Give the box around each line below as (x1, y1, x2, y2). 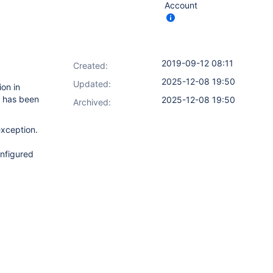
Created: (73, 60, 108, 71)
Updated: (73, 79, 111, 89)
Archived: (73, 97, 111, 107)
